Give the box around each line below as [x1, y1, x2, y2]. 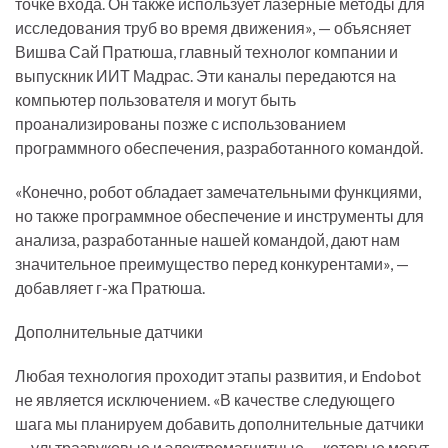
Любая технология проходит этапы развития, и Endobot [15, 366, 421, 385]
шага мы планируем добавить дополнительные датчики [15, 414, 424, 433]
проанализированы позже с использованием [15, 114, 346, 133]
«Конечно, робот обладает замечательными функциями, [15, 182, 421, 201]
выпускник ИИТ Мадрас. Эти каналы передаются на [15, 66, 396, 85]
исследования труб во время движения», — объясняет [15, 18, 411, 37]
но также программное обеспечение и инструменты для [15, 206, 424, 225]
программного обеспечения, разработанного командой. [15, 138, 423, 157]
